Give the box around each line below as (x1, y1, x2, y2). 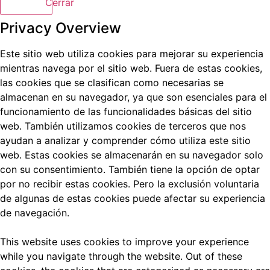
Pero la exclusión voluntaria (133, 177, 259, 190)
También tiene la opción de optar (108, 163, 260, 175)
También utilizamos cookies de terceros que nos (25, 119, 246, 132)
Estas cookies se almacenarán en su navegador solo (25, 148, 263, 161)
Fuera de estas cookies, (155, 61, 262, 74)
